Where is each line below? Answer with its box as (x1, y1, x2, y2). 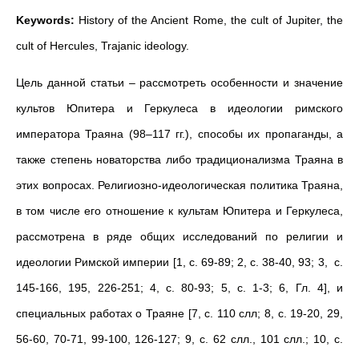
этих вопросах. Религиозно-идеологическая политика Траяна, (16, 179, 343, 192)
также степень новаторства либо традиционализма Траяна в (16, 153, 343, 166)
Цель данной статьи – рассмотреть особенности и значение (16, 76, 343, 89)
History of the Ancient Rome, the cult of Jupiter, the (75, 14, 343, 26)
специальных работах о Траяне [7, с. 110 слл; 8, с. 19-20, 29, (16, 307, 343, 320)
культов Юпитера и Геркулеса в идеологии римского (16, 102, 343, 115)
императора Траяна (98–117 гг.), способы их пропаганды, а (16, 127, 343, 140)
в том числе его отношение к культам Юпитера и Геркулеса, (16, 204, 343, 217)
